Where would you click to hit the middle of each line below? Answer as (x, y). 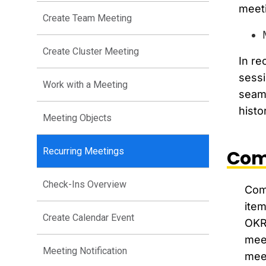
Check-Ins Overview (85, 185)
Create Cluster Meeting (91, 52)
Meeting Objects (77, 118)
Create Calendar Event (88, 218)
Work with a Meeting (85, 85)
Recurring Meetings (83, 151)
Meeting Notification (85, 251)
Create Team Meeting (87, 18)
